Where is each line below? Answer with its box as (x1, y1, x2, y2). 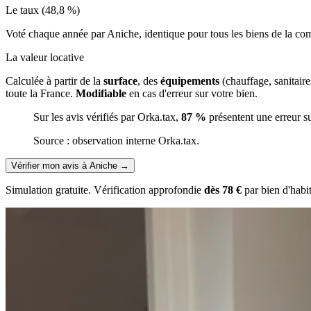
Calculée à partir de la (6, 74, 103, 87)
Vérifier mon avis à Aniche (11, 160, 117, 171)
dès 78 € (204, 183, 242, 196)
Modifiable (76, 87, 126, 99)
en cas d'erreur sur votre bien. (126, 87, 258, 99)
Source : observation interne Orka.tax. (33, 134, 199, 146)
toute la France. (6, 87, 76, 99)
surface (103, 74, 137, 87)
